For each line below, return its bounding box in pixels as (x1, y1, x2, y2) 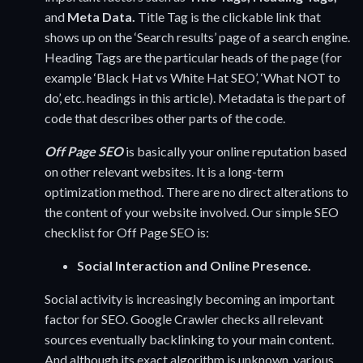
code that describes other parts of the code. (45, 110, 285, 126)
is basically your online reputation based (126, 143, 347, 160)
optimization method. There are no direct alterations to (45, 184, 348, 200)
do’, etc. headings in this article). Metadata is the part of (45, 90, 346, 106)
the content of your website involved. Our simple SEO (45, 204, 339, 220)
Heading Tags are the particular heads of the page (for (45, 49, 342, 66)
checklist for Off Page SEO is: (45, 224, 209, 241)
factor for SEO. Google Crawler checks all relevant (45, 311, 323, 327)
